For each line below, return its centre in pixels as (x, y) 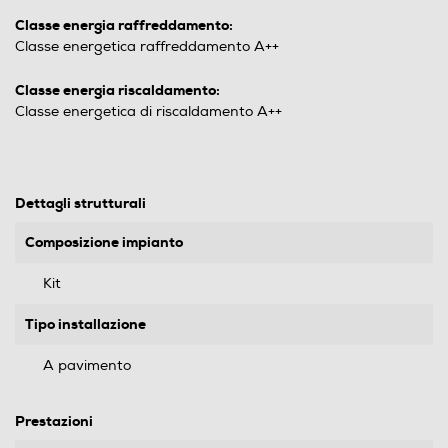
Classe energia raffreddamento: (124, 25)
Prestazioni (54, 421)
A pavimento (87, 366)
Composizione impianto (104, 242)
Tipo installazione (85, 324)
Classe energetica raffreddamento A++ (147, 47)
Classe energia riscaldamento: (117, 90)
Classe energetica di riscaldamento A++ (148, 112)
